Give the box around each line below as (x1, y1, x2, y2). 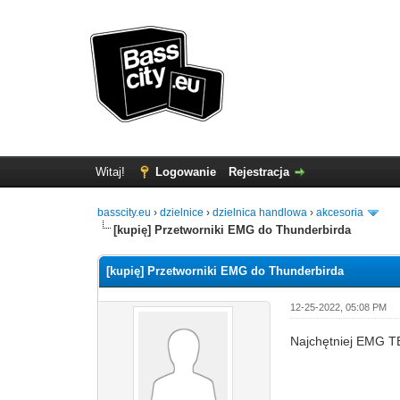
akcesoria (316, 206, 364, 219)
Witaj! (95, 165, 129, 179)
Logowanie (154, 165, 216, 179)
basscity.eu (97, 206, 152, 219)
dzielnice (160, 206, 204, 219)
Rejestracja (228, 165, 289, 179)
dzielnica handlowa (212, 206, 308, 219)
